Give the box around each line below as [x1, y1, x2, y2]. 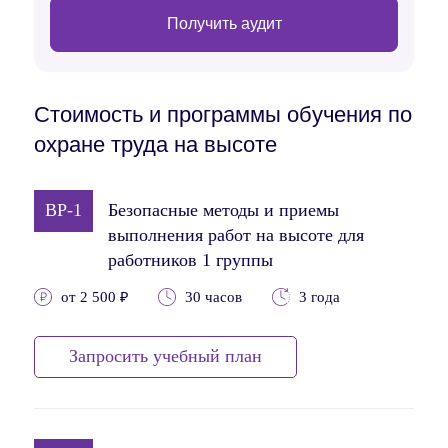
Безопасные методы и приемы [108, 199, 339, 220]
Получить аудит [166, 14, 282, 32]
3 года [299, 288, 340, 305]
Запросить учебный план [69, 345, 262, 366]
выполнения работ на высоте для [108, 224, 364, 245]
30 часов [185, 288, 242, 305]
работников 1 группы [108, 249, 273, 270]
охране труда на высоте [34, 131, 277, 157]
